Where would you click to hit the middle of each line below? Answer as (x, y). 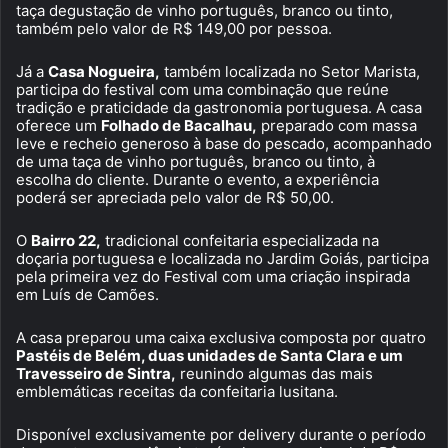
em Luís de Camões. (87, 294)
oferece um (58, 125)
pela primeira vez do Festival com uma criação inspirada (213, 276)
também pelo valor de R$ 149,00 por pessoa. (174, 28)
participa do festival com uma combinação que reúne (202, 89)
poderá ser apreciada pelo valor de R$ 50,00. (175, 197)
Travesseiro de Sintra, (96, 373)
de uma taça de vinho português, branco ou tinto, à (195, 161)
